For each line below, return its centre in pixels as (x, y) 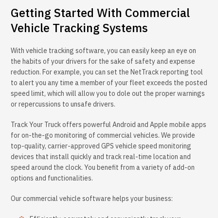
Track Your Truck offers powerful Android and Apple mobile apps (109, 125)
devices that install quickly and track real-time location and (101, 157)
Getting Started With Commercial (100, 13)
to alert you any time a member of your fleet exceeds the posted (109, 83)
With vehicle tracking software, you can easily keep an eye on (103, 51)
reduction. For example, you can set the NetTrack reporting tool (107, 72)
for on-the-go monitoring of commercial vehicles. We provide (103, 136)
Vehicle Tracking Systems (79, 28)
